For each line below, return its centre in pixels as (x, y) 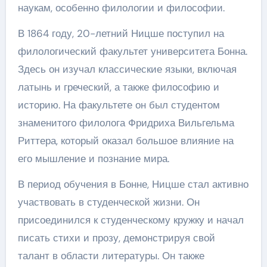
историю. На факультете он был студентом (119, 105)
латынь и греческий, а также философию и (118, 87)
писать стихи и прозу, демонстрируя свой (116, 237)
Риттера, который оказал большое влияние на (125, 140)
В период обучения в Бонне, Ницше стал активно (133, 184)
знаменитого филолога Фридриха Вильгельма (126, 122)
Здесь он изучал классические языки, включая (127, 69)
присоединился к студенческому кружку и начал (131, 220)
